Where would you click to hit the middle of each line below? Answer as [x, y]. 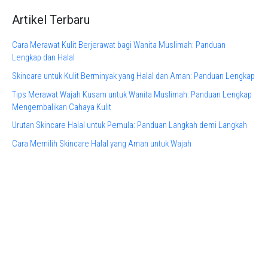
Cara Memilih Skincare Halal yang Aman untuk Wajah [102, 144]
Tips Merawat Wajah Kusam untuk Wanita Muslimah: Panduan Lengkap [132, 95]
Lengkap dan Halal [43, 58]
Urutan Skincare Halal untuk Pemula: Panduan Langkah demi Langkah [130, 126]
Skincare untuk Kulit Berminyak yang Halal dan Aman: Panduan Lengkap [133, 77]
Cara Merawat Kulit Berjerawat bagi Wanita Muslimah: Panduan [119, 45]
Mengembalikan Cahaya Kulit [62, 107]
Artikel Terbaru [51, 19]
